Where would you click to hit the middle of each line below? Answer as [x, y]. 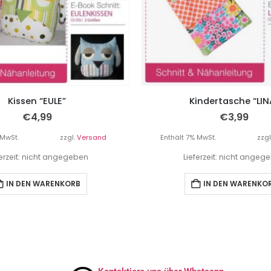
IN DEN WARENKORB [43, 184]
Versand [92, 138]
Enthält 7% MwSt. [188, 138]
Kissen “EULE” [37, 101]
